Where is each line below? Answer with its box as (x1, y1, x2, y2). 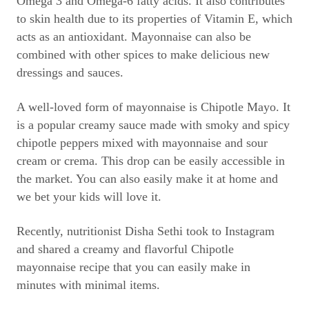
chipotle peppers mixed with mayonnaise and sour (17, 136, 268, 150)
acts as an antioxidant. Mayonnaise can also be (17, 30, 251, 43)
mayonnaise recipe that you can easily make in (17, 260, 250, 274)
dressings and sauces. (17, 66, 123, 79)
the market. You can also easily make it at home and (17, 172, 278, 186)
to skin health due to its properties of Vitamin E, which (17, 12, 292, 26)
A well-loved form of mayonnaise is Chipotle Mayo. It (17, 100, 290, 114)
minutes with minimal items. (17, 278, 160, 292)
